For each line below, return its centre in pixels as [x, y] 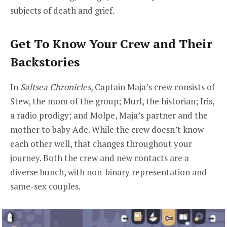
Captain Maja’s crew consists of [155, 87]
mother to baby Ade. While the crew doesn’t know [107, 129]
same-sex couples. [46, 186]
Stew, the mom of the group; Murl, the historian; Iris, [112, 101]
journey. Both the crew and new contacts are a [100, 158]
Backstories [45, 62]
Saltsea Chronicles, [58, 87]
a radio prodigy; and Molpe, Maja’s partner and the [109, 115]
